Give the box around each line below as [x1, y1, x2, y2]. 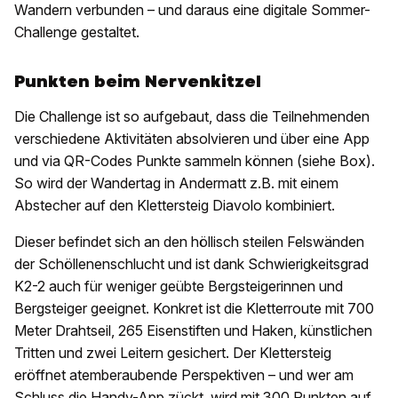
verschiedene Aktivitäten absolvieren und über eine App [14, 130, 370, 148]
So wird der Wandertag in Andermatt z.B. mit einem [14, 174, 338, 193]
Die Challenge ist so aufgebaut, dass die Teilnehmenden [14, 107, 370, 126]
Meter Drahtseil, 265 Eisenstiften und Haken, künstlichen [14, 322, 372, 340]
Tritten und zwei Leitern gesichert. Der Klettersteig [14, 344, 331, 362]
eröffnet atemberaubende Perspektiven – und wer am [14, 366, 354, 385]
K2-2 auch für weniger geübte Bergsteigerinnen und [14, 277, 343, 296]
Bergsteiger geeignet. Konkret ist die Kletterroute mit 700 [14, 299, 374, 318]
